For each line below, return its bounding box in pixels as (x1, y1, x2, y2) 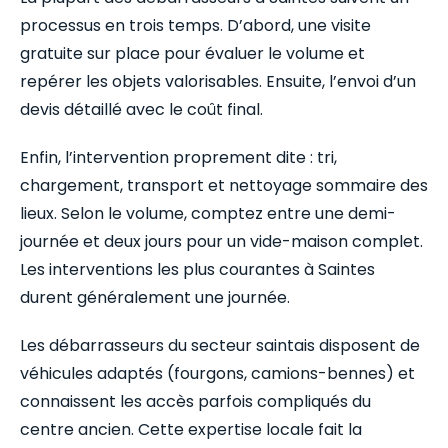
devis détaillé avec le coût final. (20, 97, 263, 121)
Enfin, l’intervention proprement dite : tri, (20, 145, 337, 169)
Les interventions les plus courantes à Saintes (20, 257, 375, 281)
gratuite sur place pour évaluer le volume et (20, 41, 365, 65)
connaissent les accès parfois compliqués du (20, 389, 371, 413)
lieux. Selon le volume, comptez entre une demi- (20, 201, 396, 225)
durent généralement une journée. (20, 285, 290, 309)
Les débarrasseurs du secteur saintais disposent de (20, 333, 420, 357)
